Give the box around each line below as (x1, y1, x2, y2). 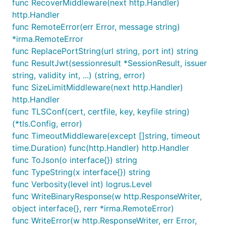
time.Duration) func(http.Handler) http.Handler (12, 143, 189, 153)
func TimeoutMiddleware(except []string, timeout (12, 131, 200, 141)
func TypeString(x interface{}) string (12, 167, 150, 177)
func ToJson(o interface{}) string (12, 155, 137, 165)
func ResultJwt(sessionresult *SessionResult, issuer (12, 58, 207, 68)
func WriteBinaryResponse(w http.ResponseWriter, (12, 191, 202, 201)
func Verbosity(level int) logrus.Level (12, 179, 152, 189)
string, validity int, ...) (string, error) (12, 70, 145, 80)
